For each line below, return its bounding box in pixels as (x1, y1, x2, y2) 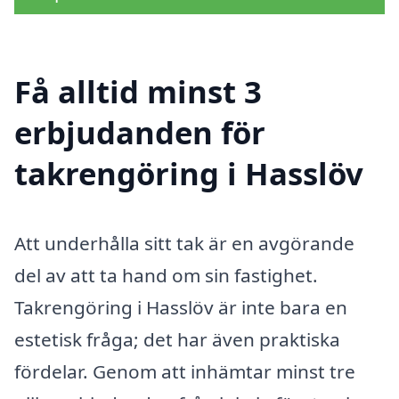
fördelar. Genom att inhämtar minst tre (14, 359, 355, 385)
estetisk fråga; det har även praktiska (14, 327, 340, 353)
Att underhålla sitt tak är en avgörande (14, 231, 354, 256)
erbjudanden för (14, 111, 265, 154)
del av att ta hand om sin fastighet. (14, 263, 318, 289)
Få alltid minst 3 (14, 70, 262, 113)
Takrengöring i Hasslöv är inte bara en (14, 295, 347, 321)
